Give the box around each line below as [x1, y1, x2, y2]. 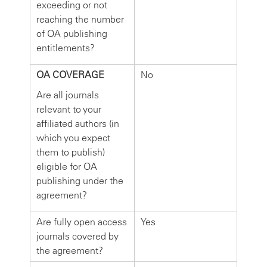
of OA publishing [36, 27, 107, 39]
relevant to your [36, 103, 101, 115]
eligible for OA [36, 160, 97, 172]
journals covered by [36, 230, 119, 242]
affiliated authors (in [36, 117, 119, 129]
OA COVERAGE [36, 69, 104, 80]
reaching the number [36, 13, 124, 25]
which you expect [36, 132, 110, 144]
